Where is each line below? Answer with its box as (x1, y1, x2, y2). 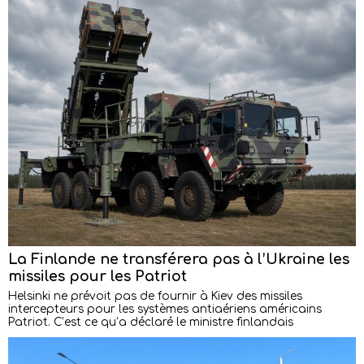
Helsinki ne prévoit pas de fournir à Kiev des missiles (8, 289, 302, 302)
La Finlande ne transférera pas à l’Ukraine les (8, 250, 349, 267)
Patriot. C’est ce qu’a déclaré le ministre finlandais (8, 315, 293, 328)
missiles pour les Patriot (8, 267, 187, 284)
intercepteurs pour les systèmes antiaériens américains (8, 302, 322, 315)
